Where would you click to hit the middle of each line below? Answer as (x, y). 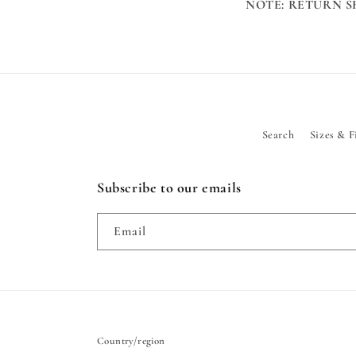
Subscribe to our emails (169, 188)
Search (278, 135)
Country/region (131, 341)
